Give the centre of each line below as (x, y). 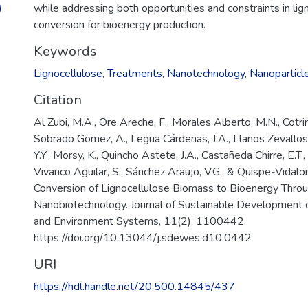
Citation (58, 100)
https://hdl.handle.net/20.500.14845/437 (134, 287)
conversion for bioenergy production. (120, 25)
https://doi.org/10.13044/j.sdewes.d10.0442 (143, 238)
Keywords (65, 51)
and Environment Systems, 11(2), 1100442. (140, 221)
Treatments (135, 74)
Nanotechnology (206, 74)
